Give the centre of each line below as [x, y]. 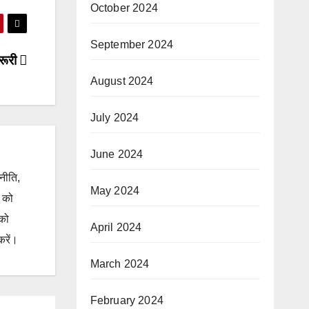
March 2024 [120, 264]
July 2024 [114, 118]
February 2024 [127, 300]
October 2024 [124, 8]
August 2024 [122, 81]
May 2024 [115, 191]
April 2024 [116, 227]
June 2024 [117, 154]
